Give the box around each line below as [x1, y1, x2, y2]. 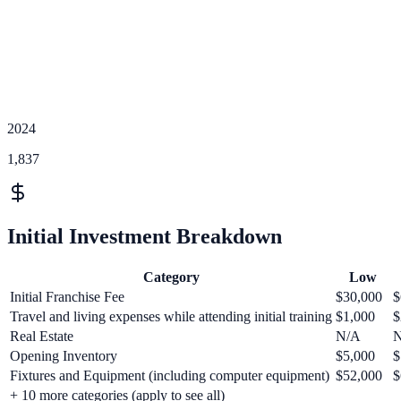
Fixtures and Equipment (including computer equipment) [10, 367, 329, 383]
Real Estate [10, 328, 73, 344]
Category [142, 269, 200, 285]
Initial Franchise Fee [10, 288, 124, 304]
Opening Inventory [10, 347, 117, 363]
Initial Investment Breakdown [7, 224, 282, 248]
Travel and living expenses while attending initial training [10, 308, 332, 324]
